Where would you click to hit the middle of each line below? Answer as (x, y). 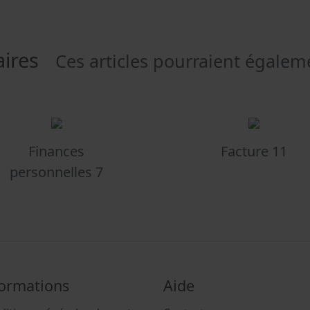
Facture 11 (254, 152)
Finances (56, 152)
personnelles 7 (56, 172)
